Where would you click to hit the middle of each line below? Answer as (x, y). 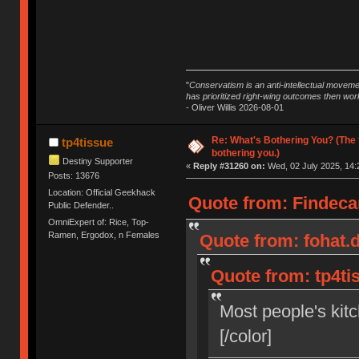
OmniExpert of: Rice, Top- (99, 222)
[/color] (245, 336)
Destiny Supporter (98, 161)
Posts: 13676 (74, 175)
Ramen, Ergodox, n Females (104, 235)
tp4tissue (87, 142)
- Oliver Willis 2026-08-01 (234, 107)
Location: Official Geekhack (102, 192)
